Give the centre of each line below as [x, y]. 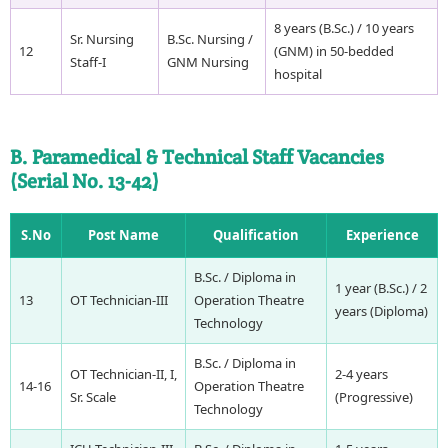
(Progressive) [374, 396]
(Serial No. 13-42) [84, 180]
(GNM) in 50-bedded [334, 51]
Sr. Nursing [102, 39]
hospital [298, 74]
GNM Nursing [208, 62]
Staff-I [88, 62]
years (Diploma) [381, 310]
